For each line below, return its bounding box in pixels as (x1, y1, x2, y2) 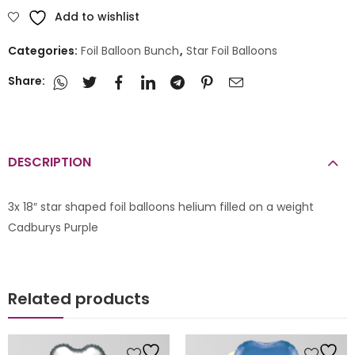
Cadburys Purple (8, 219, 98, 236)
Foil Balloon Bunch (81, 42, 179, 59)
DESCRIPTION (8, 153, 91, 172)
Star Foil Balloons (186, 42, 277, 59)
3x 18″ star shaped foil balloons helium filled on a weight (8, 199, 314, 216)
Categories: (8, 42, 80, 59)
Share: (8, 73, 45, 90)
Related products (8, 288, 150, 311)
